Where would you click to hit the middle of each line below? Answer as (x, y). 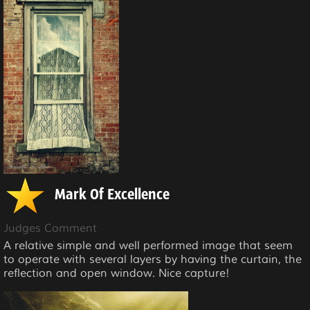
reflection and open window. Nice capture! (117, 273)
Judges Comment (50, 228)
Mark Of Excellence (112, 195)
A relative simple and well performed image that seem (148, 246)
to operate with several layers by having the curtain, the (153, 259)
